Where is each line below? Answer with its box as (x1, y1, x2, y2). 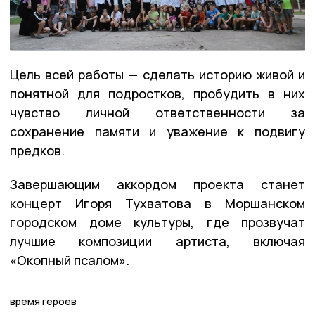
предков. (10, 142, 65, 160)
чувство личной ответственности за (10, 104, 305, 122)
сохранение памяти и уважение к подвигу (10, 123, 305, 141)
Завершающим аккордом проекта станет (10, 176, 305, 193)
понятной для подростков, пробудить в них (10, 85, 305, 103)
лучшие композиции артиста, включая (10, 233, 305, 250)
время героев (10, 295, 77, 309)
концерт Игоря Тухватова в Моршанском (10, 195, 305, 212)
